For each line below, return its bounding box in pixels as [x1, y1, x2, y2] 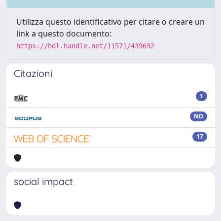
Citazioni [14, 67, 52, 79]
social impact [14, 175, 73, 187]
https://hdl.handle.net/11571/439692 [16, 42, 154, 50]
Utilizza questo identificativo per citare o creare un [16, 16, 205, 27]
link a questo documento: [16, 28, 111, 39]
